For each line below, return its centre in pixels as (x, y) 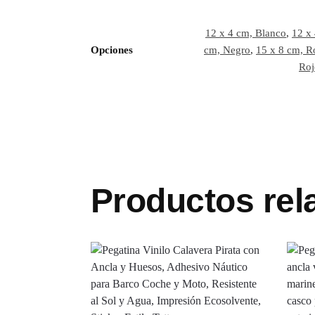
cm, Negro (227, 50)
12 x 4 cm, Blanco (246, 33)
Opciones (112, 50)
